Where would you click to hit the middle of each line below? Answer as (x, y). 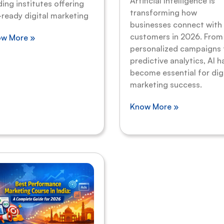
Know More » (154, 107)
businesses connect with (176, 25)
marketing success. (166, 85)
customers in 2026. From (176, 37)
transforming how (163, 13)
